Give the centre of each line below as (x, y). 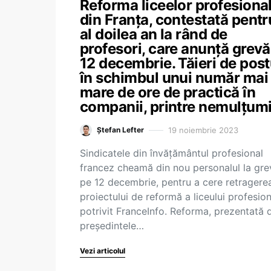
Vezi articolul (103, 251)
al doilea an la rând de (154, 34)
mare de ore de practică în (168, 92)
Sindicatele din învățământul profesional (171, 153)
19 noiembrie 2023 (203, 130)
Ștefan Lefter (120, 130)
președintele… (112, 226)
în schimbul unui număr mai (174, 78)
